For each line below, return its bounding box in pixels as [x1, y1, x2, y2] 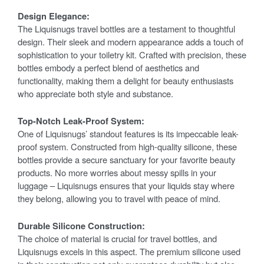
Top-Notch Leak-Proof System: [18, 114, 144, 127]
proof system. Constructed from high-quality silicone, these [18, 140, 237, 153]
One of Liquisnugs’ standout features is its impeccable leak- [18, 127, 239, 140]
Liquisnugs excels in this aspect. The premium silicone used [18, 245, 240, 258]
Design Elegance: [18, 9, 90, 22]
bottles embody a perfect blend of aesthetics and [18, 61, 199, 74]
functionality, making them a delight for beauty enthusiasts [18, 74, 233, 87]
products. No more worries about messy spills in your [18, 166, 216, 179]
